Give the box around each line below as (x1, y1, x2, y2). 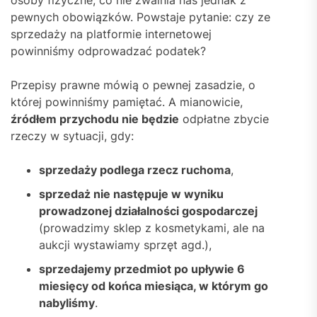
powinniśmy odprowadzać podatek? (11, 43, 206, 58)
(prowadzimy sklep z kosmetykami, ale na (39, 220, 265, 235)
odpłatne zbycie (179, 111, 269, 126)
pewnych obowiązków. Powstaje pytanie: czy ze (11, 9, 270, 24)
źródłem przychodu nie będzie (11, 111, 179, 126)
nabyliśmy (39, 295, 95, 310)
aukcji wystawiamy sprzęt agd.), (39, 237, 212, 252)
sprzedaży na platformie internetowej (11, 26, 212, 41)
